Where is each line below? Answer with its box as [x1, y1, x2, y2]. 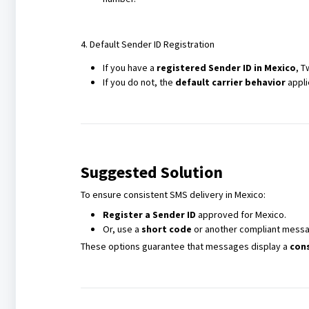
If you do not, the [102, 76, 175, 88]
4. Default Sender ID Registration [80, 38, 215, 50]
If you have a [102, 61, 157, 74]
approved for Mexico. [195, 208, 286, 221]
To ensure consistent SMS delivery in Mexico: [80, 188, 266, 201]
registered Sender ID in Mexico [156, 61, 296, 74]
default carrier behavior [175, 76, 286, 88]
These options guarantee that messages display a [80, 240, 290, 252]
